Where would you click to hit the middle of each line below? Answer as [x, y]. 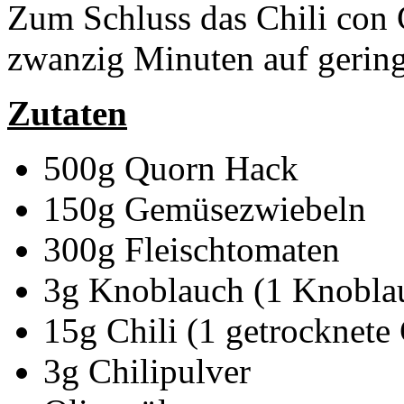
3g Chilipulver [147, 371]
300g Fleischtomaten [192, 249]
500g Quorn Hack [171, 168]
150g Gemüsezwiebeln [205, 208]
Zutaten [67, 113]
